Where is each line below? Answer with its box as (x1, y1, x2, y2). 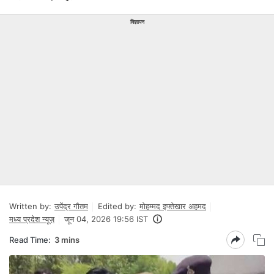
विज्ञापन (130, 18, 144, 25)
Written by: (9, 201, 51, 211)
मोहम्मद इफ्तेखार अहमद (139, 201, 206, 211)
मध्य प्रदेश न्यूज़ (9, 214, 54, 224)
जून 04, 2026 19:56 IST (64, 214, 148, 224)
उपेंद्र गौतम (54, 201, 88, 211)
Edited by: (98, 201, 136, 211)
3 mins (54, 234, 80, 245)
